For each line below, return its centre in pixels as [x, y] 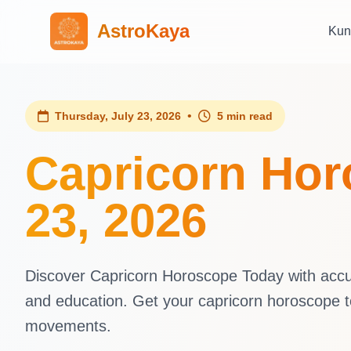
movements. [68, 326]
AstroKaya [143, 31]
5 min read [245, 116]
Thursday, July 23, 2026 [118, 116]
